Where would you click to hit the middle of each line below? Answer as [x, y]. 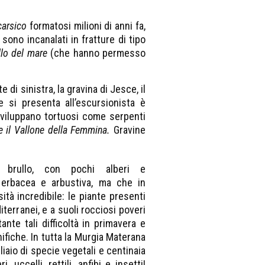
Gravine [128, 130]
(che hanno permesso [98, 53]
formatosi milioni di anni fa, [86, 25]
